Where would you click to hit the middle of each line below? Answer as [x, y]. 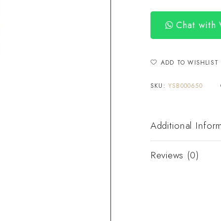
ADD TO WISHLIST [190, 62]
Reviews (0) [175, 155]
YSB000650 [185, 86]
